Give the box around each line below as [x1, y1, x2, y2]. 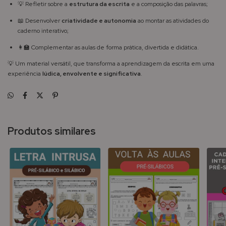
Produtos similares [8, 125, 96, 138]
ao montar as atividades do [136, 17, 209, 25]
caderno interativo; [18, 27, 69, 35]
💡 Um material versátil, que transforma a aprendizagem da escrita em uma [8, 60, 214, 68]
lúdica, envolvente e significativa [42, 70, 141, 78]
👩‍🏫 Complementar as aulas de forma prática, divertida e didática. [18, 43, 199, 52]
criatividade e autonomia [62, 17, 136, 25]
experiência [8, 70, 42, 78]
